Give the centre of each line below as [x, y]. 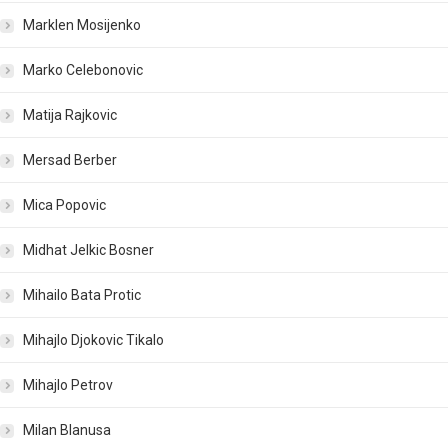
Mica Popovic [64, 205]
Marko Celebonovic [83, 70]
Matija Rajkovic [70, 115]
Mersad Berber [70, 160]
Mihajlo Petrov [68, 385]
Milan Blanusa [67, 430]
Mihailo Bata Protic [82, 295]
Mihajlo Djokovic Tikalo [93, 340]
